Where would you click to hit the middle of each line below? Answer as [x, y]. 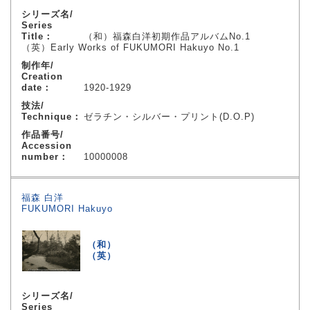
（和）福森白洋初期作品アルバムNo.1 [167, 36]
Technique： [52, 117]
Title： [37, 36]
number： [45, 157]
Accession [47, 146]
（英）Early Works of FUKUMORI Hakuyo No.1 [130, 47]
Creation [42, 76]
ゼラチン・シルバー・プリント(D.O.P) [169, 117]
